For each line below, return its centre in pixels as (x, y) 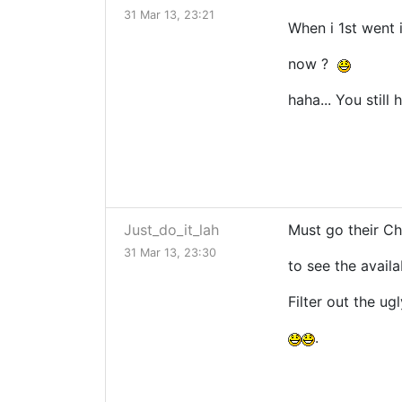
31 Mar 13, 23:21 (169, 15)
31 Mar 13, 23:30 (170, 253)
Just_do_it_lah (171, 230)
